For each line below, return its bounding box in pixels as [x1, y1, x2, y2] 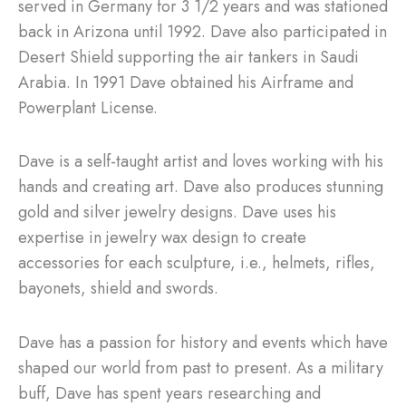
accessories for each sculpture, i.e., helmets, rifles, [18, 251, 375, 275]
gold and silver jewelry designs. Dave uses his [18, 200, 336, 225]
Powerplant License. [18, 95, 158, 120]
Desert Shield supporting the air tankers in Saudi [18, 44, 359, 69]
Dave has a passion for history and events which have [18, 330, 388, 354]
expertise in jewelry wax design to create [18, 226, 306, 250]
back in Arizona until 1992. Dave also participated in [18, 19, 387, 43]
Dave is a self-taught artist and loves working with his [18, 150, 383, 174]
